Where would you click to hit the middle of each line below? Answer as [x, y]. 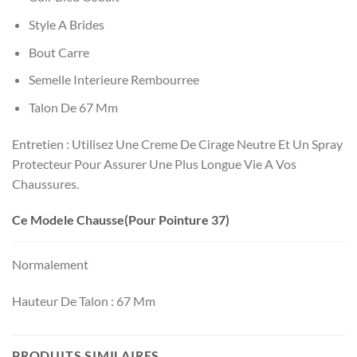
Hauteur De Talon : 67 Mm [84, 301]
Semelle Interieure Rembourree [114, 80]
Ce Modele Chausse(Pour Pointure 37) [121, 220]
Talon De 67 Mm [73, 107]
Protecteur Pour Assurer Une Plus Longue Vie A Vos [154, 163]
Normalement [50, 265]
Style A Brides [66, 25]
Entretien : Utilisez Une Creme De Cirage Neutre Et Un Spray [177, 143]
